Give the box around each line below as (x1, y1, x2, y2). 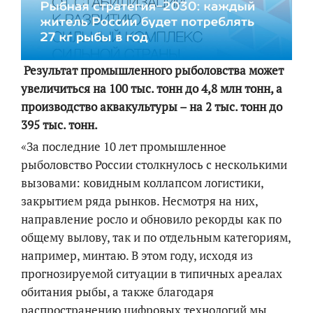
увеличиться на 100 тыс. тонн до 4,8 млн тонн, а (21, 80, 282, 96)
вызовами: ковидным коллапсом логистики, (21, 175, 263, 191)
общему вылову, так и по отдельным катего (21, 229, 259, 246)
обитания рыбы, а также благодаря (21, 284, 214, 300)
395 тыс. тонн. (21, 116, 98, 133)
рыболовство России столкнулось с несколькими (21, 156, 287, 173)
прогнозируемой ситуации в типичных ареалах (21, 265, 282, 282)
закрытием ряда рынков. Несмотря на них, (21, 193, 258, 210)
